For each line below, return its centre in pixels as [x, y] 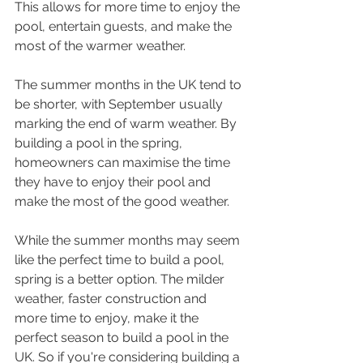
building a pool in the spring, [100, 143]
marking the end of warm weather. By [127, 124]
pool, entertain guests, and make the [125, 27]
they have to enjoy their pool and [114, 182]
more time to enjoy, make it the [108, 318]
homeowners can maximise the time [124, 163]
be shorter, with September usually [120, 105]
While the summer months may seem [129, 241]
